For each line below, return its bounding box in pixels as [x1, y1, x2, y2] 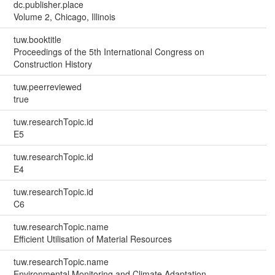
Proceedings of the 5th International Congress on [13, 45, 204, 58]
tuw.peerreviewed [13, 80, 82, 93]
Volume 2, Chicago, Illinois [13, 10, 115, 23]
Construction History [13, 58, 92, 71]
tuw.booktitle [13, 33, 61, 46]
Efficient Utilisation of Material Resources [13, 233, 172, 246]
